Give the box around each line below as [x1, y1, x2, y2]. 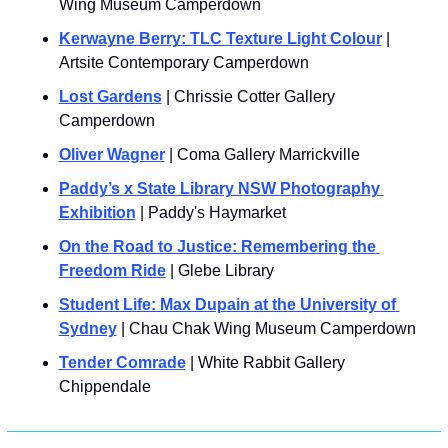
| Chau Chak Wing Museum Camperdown [116, 319, 416, 337]
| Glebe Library [165, 261, 274, 279]
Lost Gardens [58, 87, 162, 105]
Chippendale [58, 377, 151, 395]
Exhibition [58, 203, 136, 221]
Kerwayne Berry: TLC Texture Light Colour [58, 29, 382, 47]
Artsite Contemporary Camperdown [58, 53, 309, 71]
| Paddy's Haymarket [135, 203, 286, 221]
